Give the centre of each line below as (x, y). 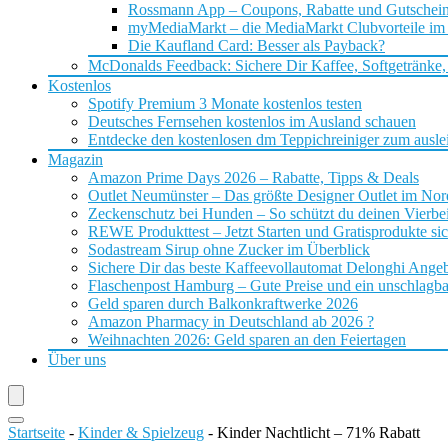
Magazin (75, 159)
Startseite (36, 432)
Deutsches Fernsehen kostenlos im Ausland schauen (252, 121)
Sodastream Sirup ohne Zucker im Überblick (229, 249)
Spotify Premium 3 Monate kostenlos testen (225, 103)
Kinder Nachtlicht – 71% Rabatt (318, 432)
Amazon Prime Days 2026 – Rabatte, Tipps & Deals (253, 177)
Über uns (77, 359)
